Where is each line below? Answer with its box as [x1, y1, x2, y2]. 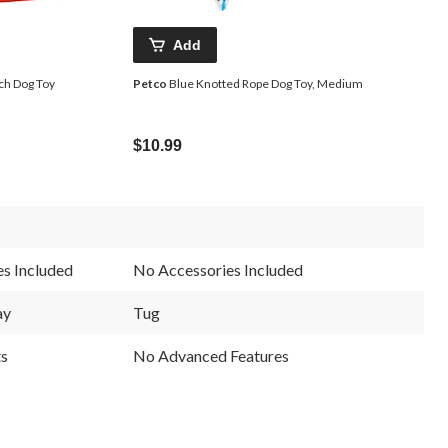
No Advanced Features [133, 345, 289, 365]
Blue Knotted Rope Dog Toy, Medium [167, 75, 363, 91]
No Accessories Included [133, 259, 303, 279]
